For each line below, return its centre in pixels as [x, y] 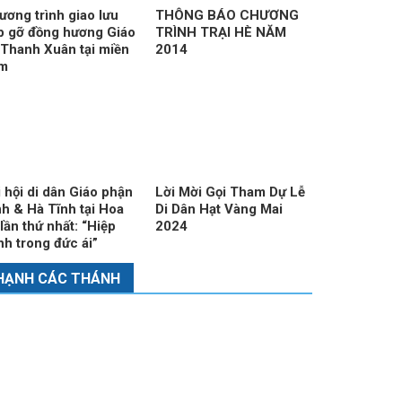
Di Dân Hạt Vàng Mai [219, 210]
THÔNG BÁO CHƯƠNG [227, 15]
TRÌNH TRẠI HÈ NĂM [221, 32]
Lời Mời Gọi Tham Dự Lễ [231, 192]
